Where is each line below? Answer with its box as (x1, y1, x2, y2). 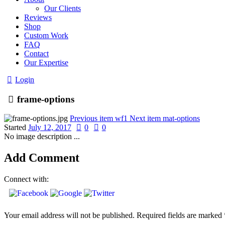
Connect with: (4, 175, 49, 184)
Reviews (24, 13, 52, 22)
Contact (24, 49, 49, 58)
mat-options (163, 114, 200, 123)
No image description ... (4, 132, 80, 141)
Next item (130, 114, 161, 123)
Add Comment (4, 151, 79, 165)
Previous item (70, 114, 113, 123)
